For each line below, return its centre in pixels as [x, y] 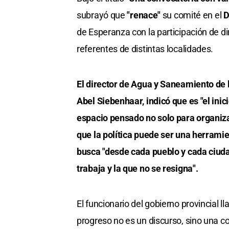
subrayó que [102, 15]
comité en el [198, 15]
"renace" [145, 15]
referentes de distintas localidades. [145, 49]
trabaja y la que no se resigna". [138, 169]
